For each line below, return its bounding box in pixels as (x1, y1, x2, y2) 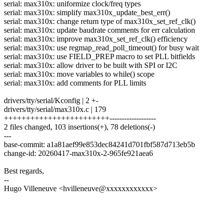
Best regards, (4, 166, 44, 175)
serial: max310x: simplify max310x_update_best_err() (4, 8, 170, 17)
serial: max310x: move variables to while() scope (4, 69, 154, 78)
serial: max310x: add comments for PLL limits (4, 78, 146, 87)
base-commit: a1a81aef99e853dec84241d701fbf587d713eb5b (4, 140, 195, 149)
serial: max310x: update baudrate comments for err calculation (4, 25, 195, 34)
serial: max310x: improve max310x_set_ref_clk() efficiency (4, 34, 188, 43)
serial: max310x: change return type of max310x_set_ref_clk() (4, 17, 196, 25)
